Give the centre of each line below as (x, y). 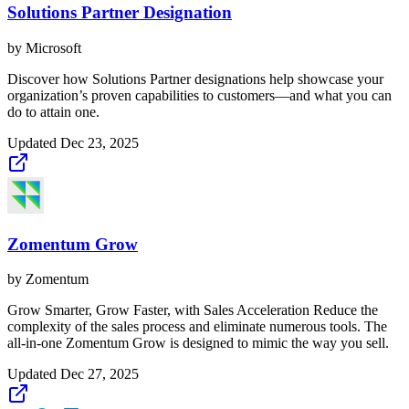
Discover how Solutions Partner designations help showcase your (195, 79)
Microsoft (53, 47)
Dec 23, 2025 (100, 142)
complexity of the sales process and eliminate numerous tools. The (197, 327)
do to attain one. (53, 111)
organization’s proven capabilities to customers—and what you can (199, 95)
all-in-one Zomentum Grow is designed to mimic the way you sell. (198, 343)
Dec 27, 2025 (100, 374)
